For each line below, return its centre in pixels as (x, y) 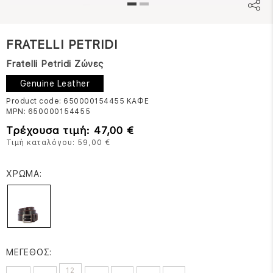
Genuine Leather (55, 83)
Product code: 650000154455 (66, 101)
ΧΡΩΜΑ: (24, 173)
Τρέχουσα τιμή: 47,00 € (70, 130)
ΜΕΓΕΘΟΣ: (29, 252)
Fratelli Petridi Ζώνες (55, 64)
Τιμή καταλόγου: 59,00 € (58, 142)
